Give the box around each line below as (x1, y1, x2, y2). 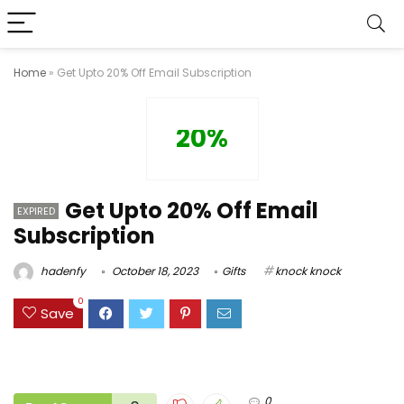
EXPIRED (17, 204, 55, 218)
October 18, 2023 (109, 263, 198, 280)
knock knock (275, 263, 341, 280)
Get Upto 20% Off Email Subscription (57, 65, 252, 80)
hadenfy (38, 263, 86, 280)
